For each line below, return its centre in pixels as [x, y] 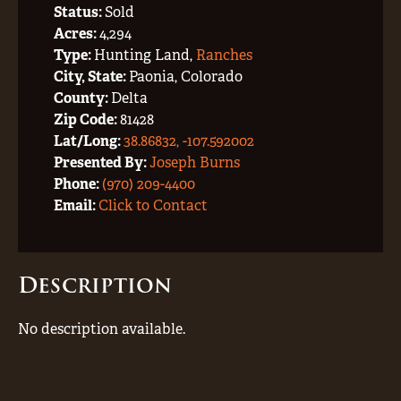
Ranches [224, 55]
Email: [76, 205]
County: [82, 98]
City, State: [91, 77]
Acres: [77, 34]
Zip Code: [87, 119]
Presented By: [102, 162]
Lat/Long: [89, 141]
